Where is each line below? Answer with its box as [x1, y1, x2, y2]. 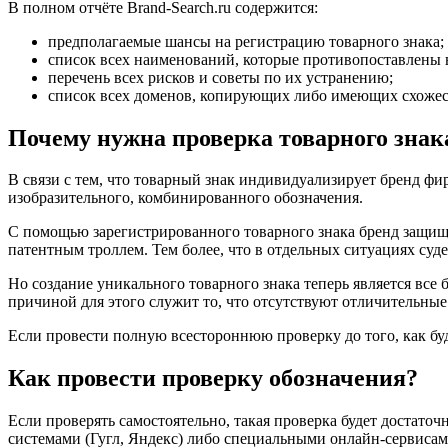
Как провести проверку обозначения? [8, 365, 418, 392]
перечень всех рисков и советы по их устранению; [48, 68, 393, 86]
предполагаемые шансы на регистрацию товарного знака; [48, 32, 444, 50]
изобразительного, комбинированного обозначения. [8, 189, 363, 207]
